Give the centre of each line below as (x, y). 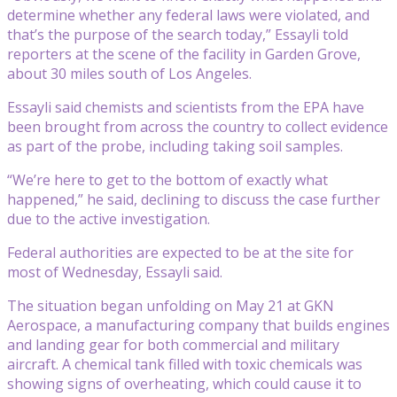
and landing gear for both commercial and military (173, 344)
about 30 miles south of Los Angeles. (129, 73)
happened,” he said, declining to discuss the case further (194, 199)
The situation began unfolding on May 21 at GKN (171, 305)
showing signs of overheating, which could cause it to (184, 383)
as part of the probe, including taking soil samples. (175, 146)
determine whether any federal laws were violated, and (188, 15)
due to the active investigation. (109, 218)
